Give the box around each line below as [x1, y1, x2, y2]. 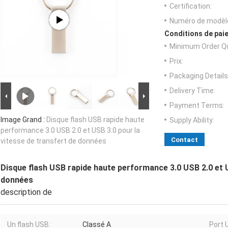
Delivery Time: [169, 87, 215, 95]
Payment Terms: [169, 101, 224, 110]
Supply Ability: [169, 116, 214, 125]
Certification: [169, 2, 212, 11]
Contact [171, 136, 198, 144]
